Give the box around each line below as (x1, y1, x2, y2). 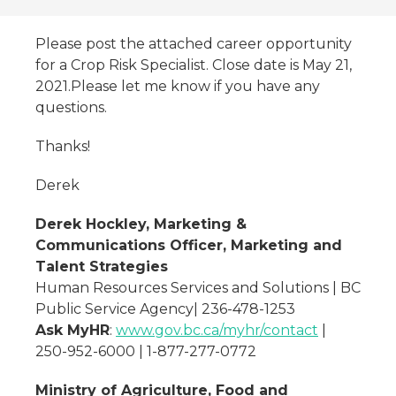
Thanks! (35, 138, 90, 155)
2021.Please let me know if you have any (35, 78, 320, 95)
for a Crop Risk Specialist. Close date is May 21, (35, 57, 352, 73)
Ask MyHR (35, 322, 110, 339)
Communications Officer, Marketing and (35, 237, 342, 254)
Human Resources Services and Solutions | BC (35, 279, 361, 296)
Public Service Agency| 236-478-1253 (35, 301, 295, 317)
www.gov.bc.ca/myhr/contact (116, 322, 318, 339)
